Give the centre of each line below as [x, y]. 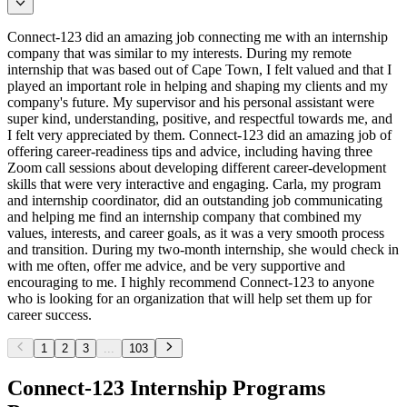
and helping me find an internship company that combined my [184, 216]
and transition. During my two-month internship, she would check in [203, 249]
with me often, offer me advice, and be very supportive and [176, 265]
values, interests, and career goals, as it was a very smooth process [196, 233]
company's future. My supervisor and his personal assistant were [191, 102]
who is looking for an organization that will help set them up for [189, 298]
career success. [50, 314]
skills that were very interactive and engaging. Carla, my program [194, 184]
